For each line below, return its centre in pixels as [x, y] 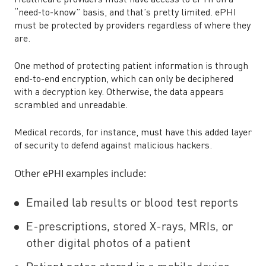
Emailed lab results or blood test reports [134, 204]
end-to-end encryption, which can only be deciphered [124, 80]
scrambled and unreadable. [71, 106]
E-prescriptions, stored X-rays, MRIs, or [129, 227]
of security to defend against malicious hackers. [115, 146]
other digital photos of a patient [108, 244]
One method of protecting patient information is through [131, 66]
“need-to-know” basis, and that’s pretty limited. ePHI [125, 13]
